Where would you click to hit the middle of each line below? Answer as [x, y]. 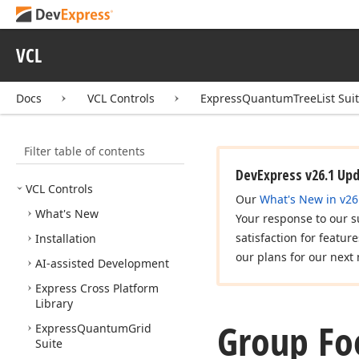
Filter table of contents [76, 145]
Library [54, 303]
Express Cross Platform [97, 288]
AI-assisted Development [102, 263]
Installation [66, 238]
